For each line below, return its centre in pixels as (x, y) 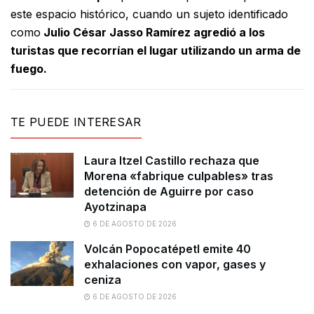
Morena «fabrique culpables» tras (179, 176)
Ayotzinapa (115, 206)
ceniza (103, 279)
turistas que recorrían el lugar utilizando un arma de (156, 50)
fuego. (29, 68)
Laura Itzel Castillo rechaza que (172, 160)
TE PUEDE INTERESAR (76, 122)
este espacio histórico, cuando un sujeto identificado (149, 14)
